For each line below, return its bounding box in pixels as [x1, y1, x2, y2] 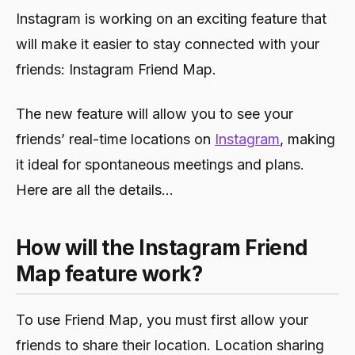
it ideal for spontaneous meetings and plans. [16, 155, 304, 173]
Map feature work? [16, 261, 203, 286]
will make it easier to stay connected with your [16, 35, 319, 52]
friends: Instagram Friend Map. [16, 60, 216, 78]
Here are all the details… [16, 181, 174, 198]
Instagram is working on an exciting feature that [16, 10, 326, 27]
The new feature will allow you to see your [16, 105, 293, 122]
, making [280, 130, 335, 147]
